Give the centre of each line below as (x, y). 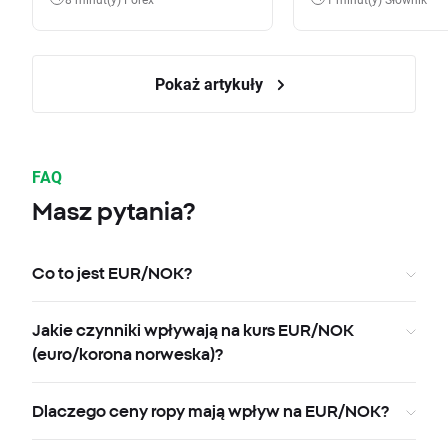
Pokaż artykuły (211, 84)
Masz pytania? (113, 211)
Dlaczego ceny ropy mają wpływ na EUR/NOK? (210, 411)
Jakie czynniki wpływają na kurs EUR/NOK (193, 330)
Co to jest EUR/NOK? (112, 273)
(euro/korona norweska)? (127, 354)
